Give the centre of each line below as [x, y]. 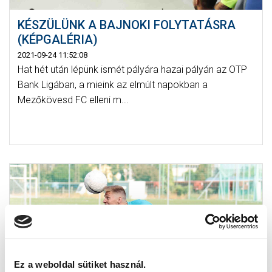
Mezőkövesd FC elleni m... [73, 100]
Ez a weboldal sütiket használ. [80, 264]
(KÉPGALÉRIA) [57, 39]
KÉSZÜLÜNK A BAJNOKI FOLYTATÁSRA [126, 25]
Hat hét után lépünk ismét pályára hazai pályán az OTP [132, 69]
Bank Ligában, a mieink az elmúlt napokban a [112, 84]
